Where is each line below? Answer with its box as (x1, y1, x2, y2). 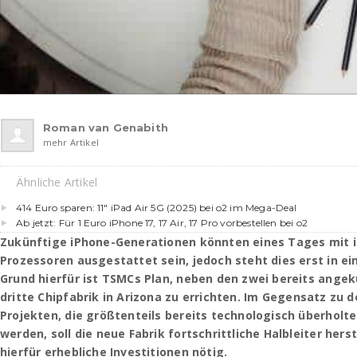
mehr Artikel (43, 135, 99, 148)
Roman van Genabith (43, 120, 168, 134)
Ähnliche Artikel (16, 174, 98, 190)
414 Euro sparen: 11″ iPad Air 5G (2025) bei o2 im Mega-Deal (16, 201, 297, 214)
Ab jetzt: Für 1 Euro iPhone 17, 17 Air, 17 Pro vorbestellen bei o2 (16, 216, 308, 229)
